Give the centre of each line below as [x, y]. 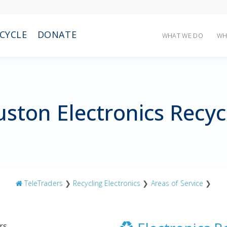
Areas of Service [177, 183]
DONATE [57, 34]
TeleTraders [42, 183]
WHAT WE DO [182, 36]
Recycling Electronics [107, 183]
